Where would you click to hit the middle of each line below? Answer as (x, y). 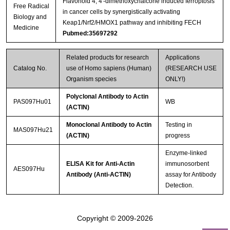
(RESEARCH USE (191, 68)
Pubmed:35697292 (90, 33)
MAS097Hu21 (33, 130)
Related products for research (107, 57)
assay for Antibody (190, 174)
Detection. (179, 185)
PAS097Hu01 (32, 101)
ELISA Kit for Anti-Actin (100, 164)
